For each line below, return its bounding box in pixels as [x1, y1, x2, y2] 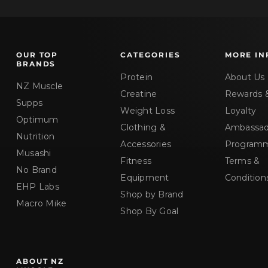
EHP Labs [16, 181, 59, 192]
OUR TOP [16, 50, 59, 59]
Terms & [224, 156, 260, 166]
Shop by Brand [120, 189, 184, 200]
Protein [120, 72, 153, 83]
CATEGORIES [120, 50, 181, 59]
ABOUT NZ [16, 257, 65, 266]
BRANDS [16, 59, 56, 68]
